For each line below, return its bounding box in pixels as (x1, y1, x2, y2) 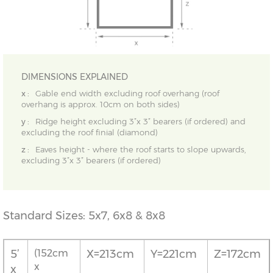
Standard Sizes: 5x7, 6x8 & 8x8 (3, 209, 165, 223)
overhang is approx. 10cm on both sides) (21, 99, 180, 110)
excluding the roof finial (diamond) (21, 127, 158, 138)
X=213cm (87, 247, 134, 261)
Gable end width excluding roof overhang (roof (35, 88, 219, 99)
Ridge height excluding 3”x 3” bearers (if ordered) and (35, 116, 246, 127)
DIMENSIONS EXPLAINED (21, 71, 128, 83)
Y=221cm (151, 247, 197, 261)
